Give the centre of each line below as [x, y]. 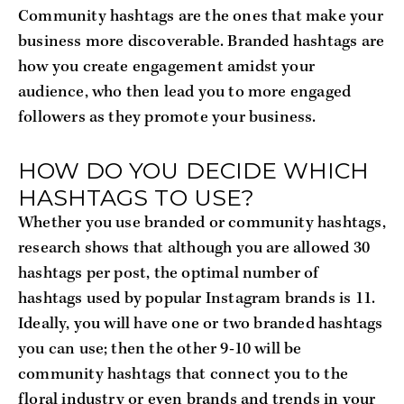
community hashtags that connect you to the [183, 374]
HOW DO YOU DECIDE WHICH [194, 170]
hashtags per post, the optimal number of [169, 273]
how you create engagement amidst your [167, 68]
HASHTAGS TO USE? [136, 197]
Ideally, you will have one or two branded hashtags [201, 324]
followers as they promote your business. [167, 118]
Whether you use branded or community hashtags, [202, 223]
